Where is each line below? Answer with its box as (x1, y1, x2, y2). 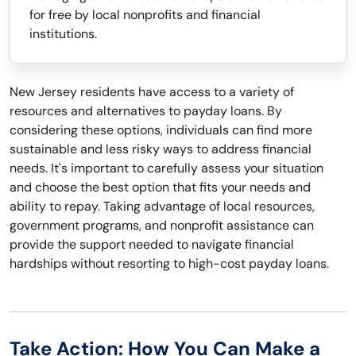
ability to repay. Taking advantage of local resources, (10, 198, 315, 215)
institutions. (29, 25, 97, 43)
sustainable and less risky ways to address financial (10, 141, 311, 158)
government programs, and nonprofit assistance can (10, 217, 314, 234)
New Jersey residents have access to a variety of (10, 83, 294, 101)
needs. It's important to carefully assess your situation (10, 160, 323, 177)
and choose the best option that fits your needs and (10, 179, 311, 196)
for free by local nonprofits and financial (29, 6, 261, 24)
